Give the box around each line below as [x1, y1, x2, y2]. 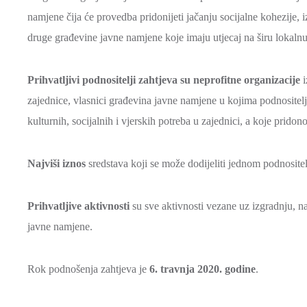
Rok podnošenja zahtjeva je [27, 263, 147, 275]
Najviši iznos [27, 158, 86, 169]
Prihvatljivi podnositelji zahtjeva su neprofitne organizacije [27, 74, 300, 86]
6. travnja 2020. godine [147, 263, 256, 275]
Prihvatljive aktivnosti [27, 200, 130, 212]
